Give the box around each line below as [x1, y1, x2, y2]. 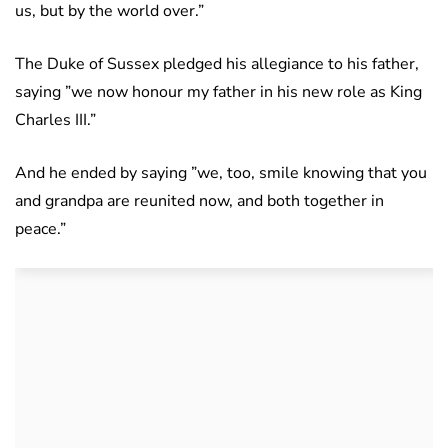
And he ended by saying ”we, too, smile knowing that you [15, 162, 427, 185]
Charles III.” [15, 109, 96, 132]
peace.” [15, 218, 66, 241]
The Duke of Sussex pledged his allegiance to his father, [15, 53, 419, 76]
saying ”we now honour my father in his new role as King [15, 81, 422, 104]
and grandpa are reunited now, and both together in [15, 190, 384, 213]
